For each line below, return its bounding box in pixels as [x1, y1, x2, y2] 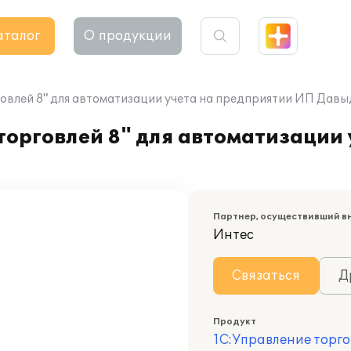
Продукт [213, 317, 256, 327]
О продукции [84, 28, 172, 44]
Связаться [232, 268, 300, 284]
